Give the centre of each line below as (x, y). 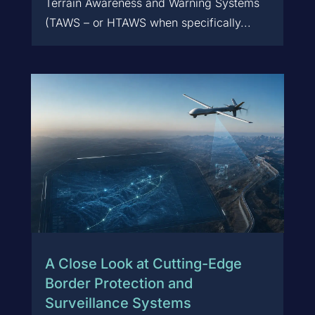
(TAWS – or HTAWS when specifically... (148, 23)
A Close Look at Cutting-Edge (143, 264)
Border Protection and (118, 284)
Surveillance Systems (118, 303)
